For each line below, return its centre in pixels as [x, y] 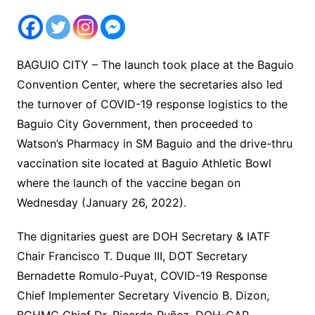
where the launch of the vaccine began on [128, 183]
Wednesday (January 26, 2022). [101, 203]
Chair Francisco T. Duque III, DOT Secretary [132, 256]
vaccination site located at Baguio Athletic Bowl [144, 163]
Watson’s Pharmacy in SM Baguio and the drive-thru [154, 144]
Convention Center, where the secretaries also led [149, 85]
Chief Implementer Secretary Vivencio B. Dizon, [143, 296]
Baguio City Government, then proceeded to [135, 124]
